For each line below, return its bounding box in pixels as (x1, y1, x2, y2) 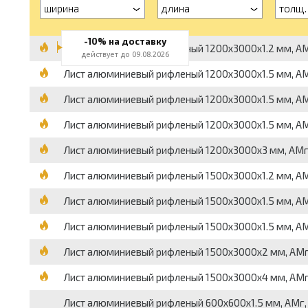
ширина (43, 2, 79, 14)
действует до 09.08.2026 (80, 50, 169, 58)
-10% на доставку (83, 36, 166, 47)
